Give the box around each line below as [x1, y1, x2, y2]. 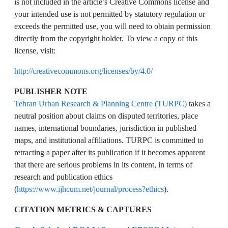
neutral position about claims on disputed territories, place [14, 111, 198, 121]
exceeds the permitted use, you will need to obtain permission [14, 21, 211, 31]
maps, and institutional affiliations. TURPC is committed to [14, 135, 204, 145]
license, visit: [14, 46, 58, 55]
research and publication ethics [14, 172, 112, 182]
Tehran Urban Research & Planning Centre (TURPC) [14, 99, 187, 108]
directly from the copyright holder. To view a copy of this [14, 34, 197, 43]
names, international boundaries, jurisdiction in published [14, 123, 196, 133]
